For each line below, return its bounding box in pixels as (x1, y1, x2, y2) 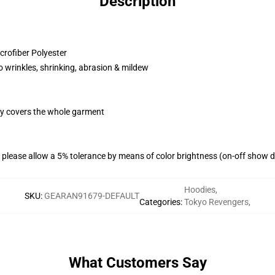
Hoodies (184, 185, 215, 195)
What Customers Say (68, 254, 207, 271)
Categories (139, 197, 180, 207)
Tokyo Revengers (184, 197, 249, 207)
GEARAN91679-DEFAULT (44, 191, 139, 201)
